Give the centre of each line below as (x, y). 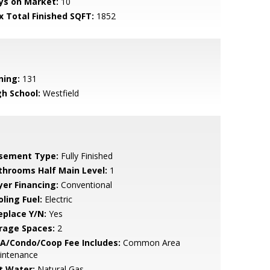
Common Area (150, 243)
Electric (57, 199)
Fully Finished (85, 156)
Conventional (85, 185)
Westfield (59, 93)
